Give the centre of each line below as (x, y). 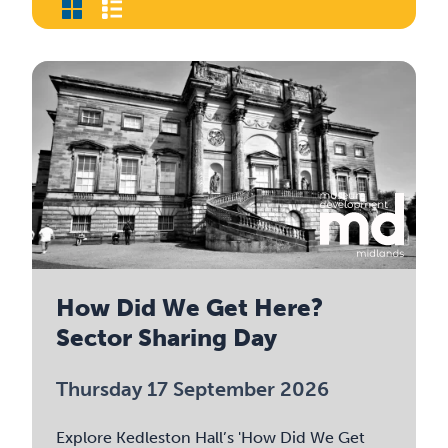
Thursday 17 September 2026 (193, 389)
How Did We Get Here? (190, 307)
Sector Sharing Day (167, 337)
